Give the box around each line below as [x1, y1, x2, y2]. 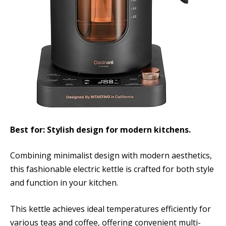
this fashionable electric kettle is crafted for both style [10, 163, 214, 175]
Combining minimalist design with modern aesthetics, [10, 150, 212, 161]
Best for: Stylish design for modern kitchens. [10, 124, 191, 135]
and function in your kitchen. [10, 177, 118, 189]
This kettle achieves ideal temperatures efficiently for [10, 203, 211, 215]
